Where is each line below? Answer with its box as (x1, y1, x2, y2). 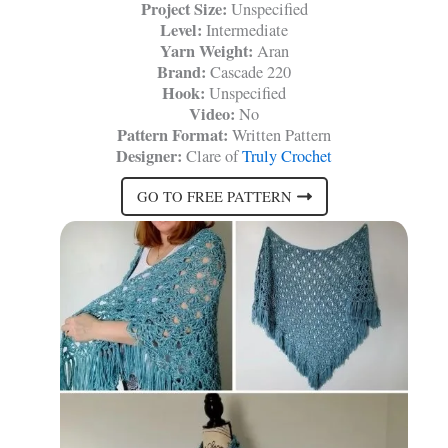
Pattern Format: (117, 123, 228, 148)
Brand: (157, 60, 206, 85)
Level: (160, 18, 202, 43)
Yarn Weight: (159, 39, 257, 64)
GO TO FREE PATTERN (136, 186, 292, 206)
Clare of (182, 145, 242, 168)
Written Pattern (228, 124, 331, 147)
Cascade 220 (206, 61, 291, 84)
